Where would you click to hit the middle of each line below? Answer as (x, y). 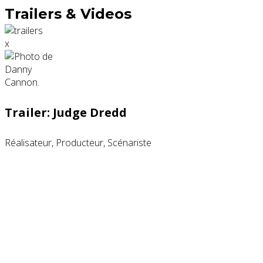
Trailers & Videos (68, 14)
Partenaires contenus (86, 241)
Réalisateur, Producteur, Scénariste (78, 143)
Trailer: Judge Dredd (66, 112)
